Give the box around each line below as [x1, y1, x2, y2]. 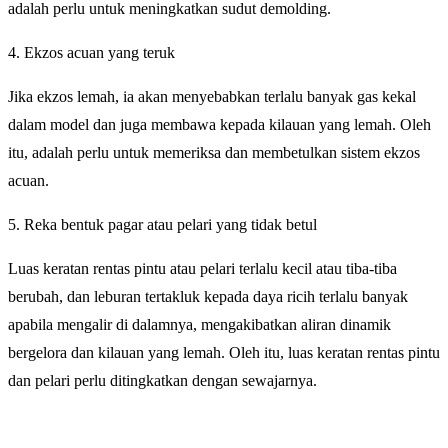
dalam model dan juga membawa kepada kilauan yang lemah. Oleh [8, 116, 431, 134]
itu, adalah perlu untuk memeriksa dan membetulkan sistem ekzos [8, 144, 420, 162]
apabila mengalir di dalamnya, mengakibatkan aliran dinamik [8, 316, 391, 334]
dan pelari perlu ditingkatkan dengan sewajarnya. [8, 372, 317, 390]
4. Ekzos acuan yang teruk [8, 44, 175, 62]
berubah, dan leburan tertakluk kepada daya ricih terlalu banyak [8, 288, 408, 306]
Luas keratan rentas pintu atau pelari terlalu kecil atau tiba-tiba [8, 260, 397, 278]
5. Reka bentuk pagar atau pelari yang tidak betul [8, 216, 317, 234]
